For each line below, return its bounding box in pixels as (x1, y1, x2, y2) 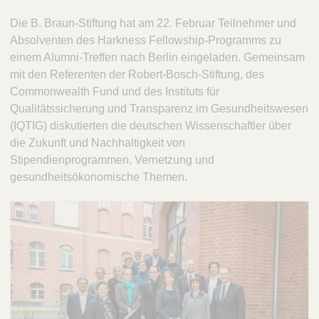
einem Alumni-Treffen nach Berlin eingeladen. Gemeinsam (10, 51, 305, 64)
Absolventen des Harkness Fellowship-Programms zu (10, 34, 281, 47)
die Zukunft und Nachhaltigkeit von (10, 137, 185, 150)
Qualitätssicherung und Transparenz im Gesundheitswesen (10, 103, 308, 115)
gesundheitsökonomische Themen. (10, 171, 187, 184)
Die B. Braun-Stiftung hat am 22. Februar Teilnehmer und (10, 17, 296, 30)
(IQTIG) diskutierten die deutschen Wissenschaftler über (10, 120, 291, 132)
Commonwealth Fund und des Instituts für (10, 85, 219, 98)
